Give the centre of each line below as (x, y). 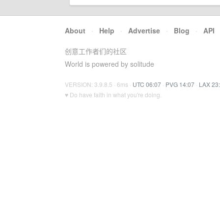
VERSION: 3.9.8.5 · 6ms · (99, 84)
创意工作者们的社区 (96, 51)
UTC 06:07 (147, 84)
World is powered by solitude (110, 64)
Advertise (144, 30)
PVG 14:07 (180, 84)
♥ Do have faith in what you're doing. (113, 95)
